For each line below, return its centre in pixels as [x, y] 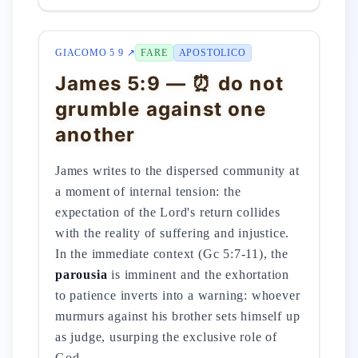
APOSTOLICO [212, 53]
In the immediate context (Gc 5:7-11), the [172, 254]
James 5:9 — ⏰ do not [169, 84]
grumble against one [161, 109]
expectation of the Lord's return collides [168, 212]
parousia [82, 274]
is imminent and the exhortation [199, 274]
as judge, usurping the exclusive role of [167, 337]
